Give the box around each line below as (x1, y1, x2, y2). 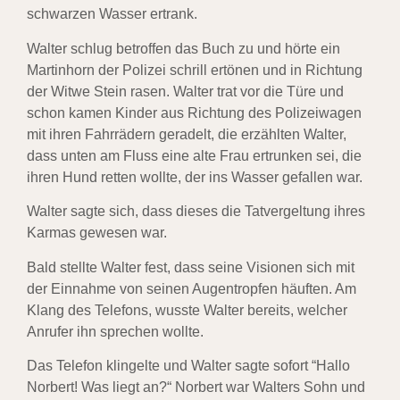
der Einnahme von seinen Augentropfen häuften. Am (27, 280, 356, 296)
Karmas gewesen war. (27, 225, 167, 241)
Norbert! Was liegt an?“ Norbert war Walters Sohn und (27, 379, 365, 395)
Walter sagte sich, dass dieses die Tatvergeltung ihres (27, 204, 365, 220)
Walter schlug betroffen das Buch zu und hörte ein (27, 40, 340, 56)
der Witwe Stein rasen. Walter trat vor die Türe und (27, 83, 344, 99)
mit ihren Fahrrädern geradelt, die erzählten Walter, (27, 126, 346, 142)
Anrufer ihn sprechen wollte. (27, 323, 204, 339)
